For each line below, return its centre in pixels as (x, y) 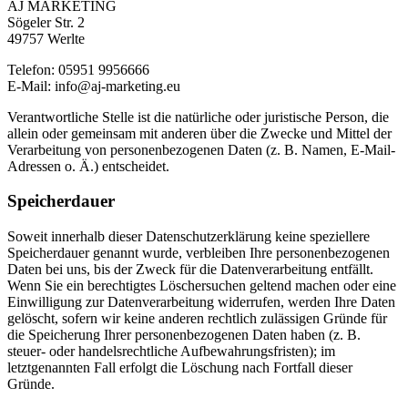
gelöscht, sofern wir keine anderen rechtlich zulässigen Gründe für (197, 318)
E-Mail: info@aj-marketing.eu (94, 86)
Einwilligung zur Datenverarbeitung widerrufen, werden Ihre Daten (201, 301)
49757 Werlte (46, 38)
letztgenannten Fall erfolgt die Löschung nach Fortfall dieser (180, 367)
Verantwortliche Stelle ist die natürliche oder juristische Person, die (198, 117)
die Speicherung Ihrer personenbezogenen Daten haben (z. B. (184, 334)
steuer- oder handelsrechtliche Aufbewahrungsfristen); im (171, 351)
